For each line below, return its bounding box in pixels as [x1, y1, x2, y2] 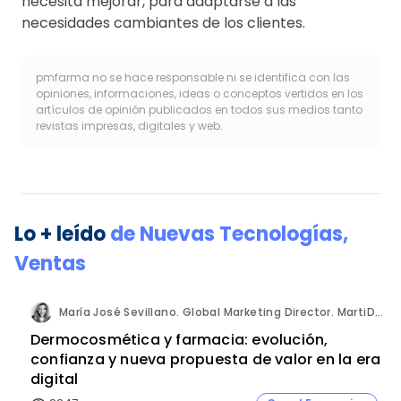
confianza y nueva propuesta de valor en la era [30, 348, 381, 370]
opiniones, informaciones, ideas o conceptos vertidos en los [36, 85, 363, 101]
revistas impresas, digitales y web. [36, 117, 223, 133]
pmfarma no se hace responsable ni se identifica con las [36, 69, 350, 85]
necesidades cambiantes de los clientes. [21, 12, 305, 33]
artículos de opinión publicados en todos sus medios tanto [36, 101, 363, 117]
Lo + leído [14, 219, 110, 248]
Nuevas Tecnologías [140, 219, 343, 248]
